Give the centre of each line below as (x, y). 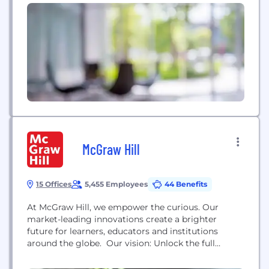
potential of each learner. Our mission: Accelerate (131, 255)
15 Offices (54, 184)
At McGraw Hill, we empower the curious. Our (123, 207)
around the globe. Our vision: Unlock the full (121, 243)
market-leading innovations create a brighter (122, 219)
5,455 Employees (116, 184)
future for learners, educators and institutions (122, 231)
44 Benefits (186, 184)
